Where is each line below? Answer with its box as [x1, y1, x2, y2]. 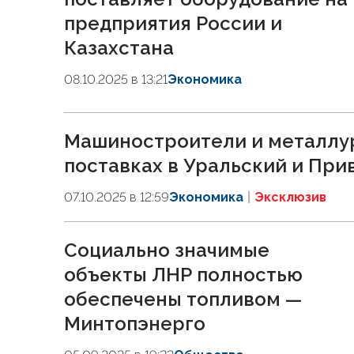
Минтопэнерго [64, 312, 205, 335]
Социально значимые [64, 239, 269, 262]
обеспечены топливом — [64, 288, 302, 311]
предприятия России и [64, 12, 282, 35]
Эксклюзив [254, 190, 326, 205]
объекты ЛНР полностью [64, 263, 303, 286]
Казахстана [64, 36, 174, 59]
